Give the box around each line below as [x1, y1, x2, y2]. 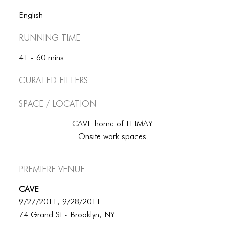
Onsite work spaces [78, 133, 147, 141]
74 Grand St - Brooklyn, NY [19, 211, 116, 219]
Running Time [19, 31, 81, 43]
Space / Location [19, 97, 97, 109]
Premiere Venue [19, 163, 85, 175]
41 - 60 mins [19, 54, 64, 62]
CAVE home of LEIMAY [72, 120, 153, 128]
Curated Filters [19, 74, 88, 86]
